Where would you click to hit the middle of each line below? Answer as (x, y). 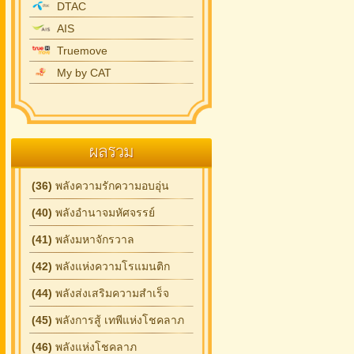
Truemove (79, 51)
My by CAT (81, 73)
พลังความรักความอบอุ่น (111, 186)
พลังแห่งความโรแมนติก (111, 266)
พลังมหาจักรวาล (93, 239)
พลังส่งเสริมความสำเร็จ (111, 293)
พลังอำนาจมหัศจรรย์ (104, 213)
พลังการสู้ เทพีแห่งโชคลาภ (118, 320)
